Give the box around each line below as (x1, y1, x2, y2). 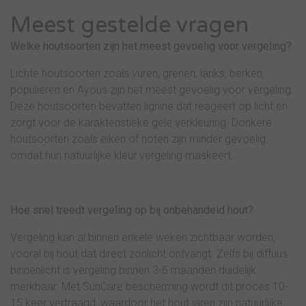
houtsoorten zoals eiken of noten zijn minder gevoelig (10, 133, 266, 146)
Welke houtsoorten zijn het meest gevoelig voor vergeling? (10, 40, 292, 53)
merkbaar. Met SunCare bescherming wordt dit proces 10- (10, 280, 288, 294)
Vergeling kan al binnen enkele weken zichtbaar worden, (10, 231, 275, 245)
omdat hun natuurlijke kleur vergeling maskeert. (10, 149, 234, 163)
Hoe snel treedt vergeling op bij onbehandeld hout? (10, 204, 253, 217)
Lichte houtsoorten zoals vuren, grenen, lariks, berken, (10, 67, 264, 81)
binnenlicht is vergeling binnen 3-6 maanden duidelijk (10, 264, 256, 277)
